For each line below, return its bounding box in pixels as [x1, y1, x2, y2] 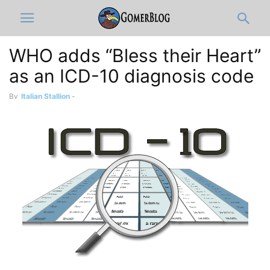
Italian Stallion [21, 92, 70, 101]
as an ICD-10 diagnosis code [9, 65, 254, 87]
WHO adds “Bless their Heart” [9, 45, 261, 66]
